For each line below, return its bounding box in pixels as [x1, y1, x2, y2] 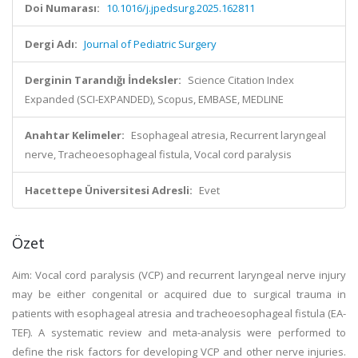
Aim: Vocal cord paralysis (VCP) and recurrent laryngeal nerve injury [12, 268, 346, 282]
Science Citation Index [188, 73, 294, 87]
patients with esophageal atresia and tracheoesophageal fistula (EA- [12, 306, 346, 320]
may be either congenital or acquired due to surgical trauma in [12, 287, 346, 301]
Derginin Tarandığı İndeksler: [25, 73, 181, 87]
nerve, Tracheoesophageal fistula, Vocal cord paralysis [25, 147, 292, 161]
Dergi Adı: [25, 37, 78, 51]
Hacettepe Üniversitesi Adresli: [25, 183, 193, 197]
